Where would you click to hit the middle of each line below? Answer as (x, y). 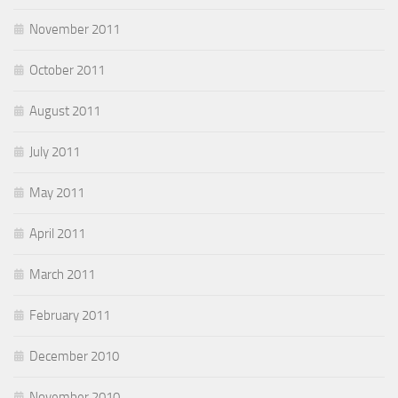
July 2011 (55, 152)
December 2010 (74, 357)
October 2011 (67, 71)
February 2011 (70, 316)
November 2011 (75, 30)
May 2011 (57, 193)
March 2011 (62, 275)
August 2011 (65, 111)
